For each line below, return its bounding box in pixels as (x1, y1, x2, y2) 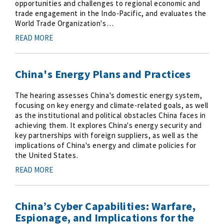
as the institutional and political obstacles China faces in (15, 110, 206, 120)
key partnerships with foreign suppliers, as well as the (15, 130, 198, 140)
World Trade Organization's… (15, 18, 114, 28)
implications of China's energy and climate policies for (15, 140, 196, 150)
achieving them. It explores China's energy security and (15, 120, 202, 130)
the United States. (15, 150, 78, 160)
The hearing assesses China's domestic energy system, (15, 90, 202, 100)
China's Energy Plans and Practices (15, 67, 191, 81)
